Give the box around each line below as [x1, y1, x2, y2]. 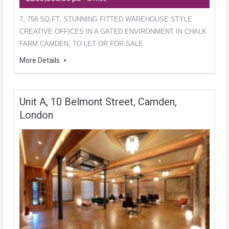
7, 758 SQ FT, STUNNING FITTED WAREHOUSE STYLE [19, 15, 192, 23]
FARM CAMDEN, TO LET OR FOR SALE [19, 39, 143, 48]
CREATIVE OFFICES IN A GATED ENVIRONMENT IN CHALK [19, 27, 207, 35]
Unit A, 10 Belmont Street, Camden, [19, 95, 177, 108]
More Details [19, 56, 61, 64]
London [19, 108, 53, 121]
